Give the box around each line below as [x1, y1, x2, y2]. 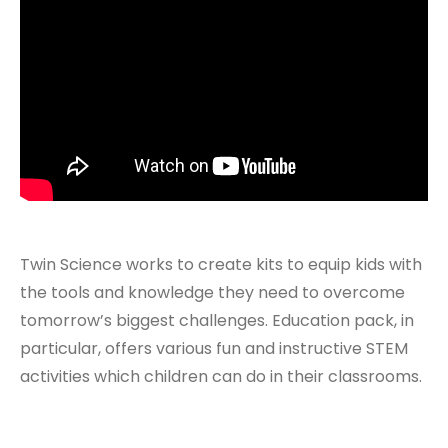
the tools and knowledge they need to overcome [20, 281, 405, 305]
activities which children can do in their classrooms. [20, 365, 422, 389]
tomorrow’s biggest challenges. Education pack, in [20, 309, 414, 333]
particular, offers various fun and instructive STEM [20, 337, 408, 361]
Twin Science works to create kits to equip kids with [20, 253, 422, 277]
